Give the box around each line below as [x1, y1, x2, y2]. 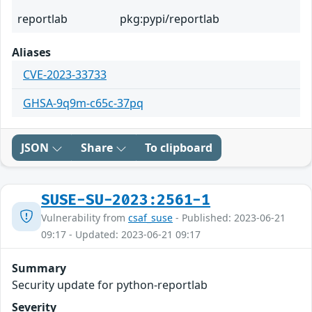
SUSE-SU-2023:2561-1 [41, 192, 211, 210]
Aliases [12, 45, 51, 61]
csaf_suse [128, 211, 173, 225]
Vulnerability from [41, 211, 128, 225]
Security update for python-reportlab [12, 277, 208, 293]
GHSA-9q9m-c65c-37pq [23, 95, 143, 111]
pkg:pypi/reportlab [120, 11, 219, 27]
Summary [12, 260, 66, 276]
